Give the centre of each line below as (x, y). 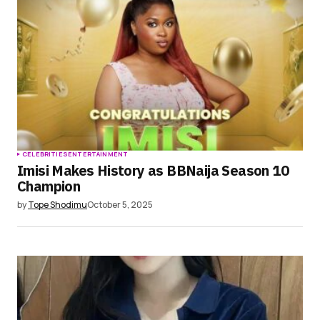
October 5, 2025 (120, 204)
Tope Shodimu (57, 204)
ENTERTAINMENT (98, 154)
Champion (49, 186)
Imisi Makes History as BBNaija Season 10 (153, 170)
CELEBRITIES (45, 154)
